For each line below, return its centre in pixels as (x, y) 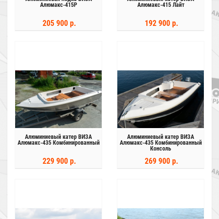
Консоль (161, 149)
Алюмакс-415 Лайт (161, 5)
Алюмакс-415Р (58, 5)
